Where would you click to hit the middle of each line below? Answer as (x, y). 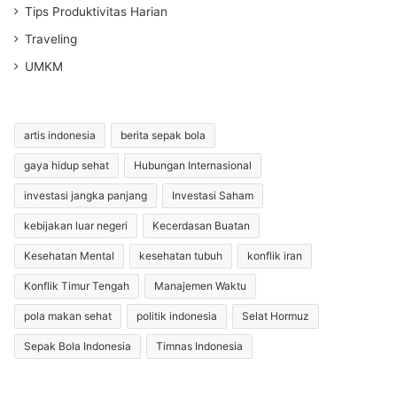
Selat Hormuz (276, 315)
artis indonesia (60, 135)
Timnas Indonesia (199, 346)
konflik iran (275, 255)
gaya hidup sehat (66, 165)
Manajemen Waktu (200, 285)
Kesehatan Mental (69, 255)
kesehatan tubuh (181, 255)
